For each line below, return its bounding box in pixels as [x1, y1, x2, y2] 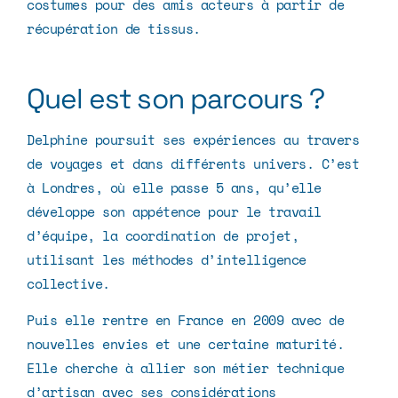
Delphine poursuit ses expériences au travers [27, 129, 359, 149]
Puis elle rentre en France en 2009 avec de [27, 309, 344, 330]
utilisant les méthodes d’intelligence [27, 249, 306, 269]
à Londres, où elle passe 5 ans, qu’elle [27, 177, 322, 197]
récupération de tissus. [27, 19, 201, 39]
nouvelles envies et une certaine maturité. [27, 333, 344, 354]
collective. [27, 273, 117, 293]
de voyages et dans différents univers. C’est [27, 153, 359, 173]
